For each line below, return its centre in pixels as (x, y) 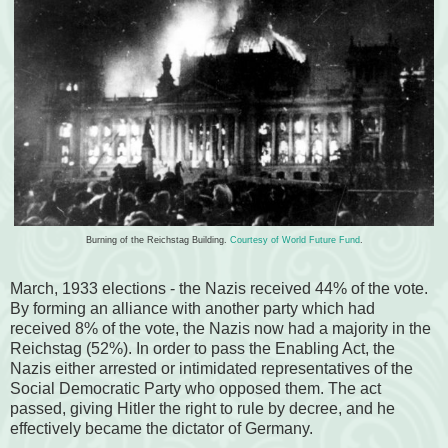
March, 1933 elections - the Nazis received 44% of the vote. (219, 289)
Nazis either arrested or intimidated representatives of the (211, 369)
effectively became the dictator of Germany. (163, 429)
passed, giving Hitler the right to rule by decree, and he (202, 409)
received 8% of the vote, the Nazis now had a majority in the (220, 329)
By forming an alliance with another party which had (192, 309)
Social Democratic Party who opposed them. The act (195, 389)
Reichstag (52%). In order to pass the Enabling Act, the (202, 349)
